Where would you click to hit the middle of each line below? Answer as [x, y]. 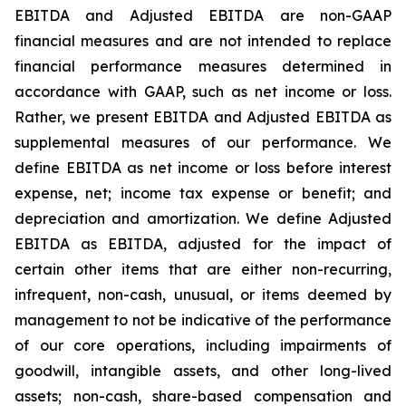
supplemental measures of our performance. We [203, 142]
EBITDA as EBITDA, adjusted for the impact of [203, 244]
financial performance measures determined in [203, 66]
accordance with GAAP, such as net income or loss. [203, 92]
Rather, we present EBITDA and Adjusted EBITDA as [203, 117]
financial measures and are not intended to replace [203, 41]
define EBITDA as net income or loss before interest [203, 168]
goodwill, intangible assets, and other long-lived [203, 371]
